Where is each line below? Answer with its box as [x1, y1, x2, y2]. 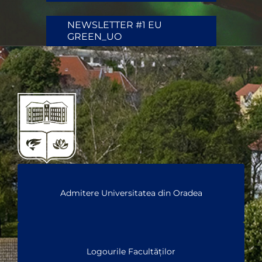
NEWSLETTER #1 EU [67, 19, 162, 31]
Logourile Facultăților [87, 246, 175, 257]
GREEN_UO [67, 31, 122, 43]
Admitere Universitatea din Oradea [60, 188, 202, 198]
